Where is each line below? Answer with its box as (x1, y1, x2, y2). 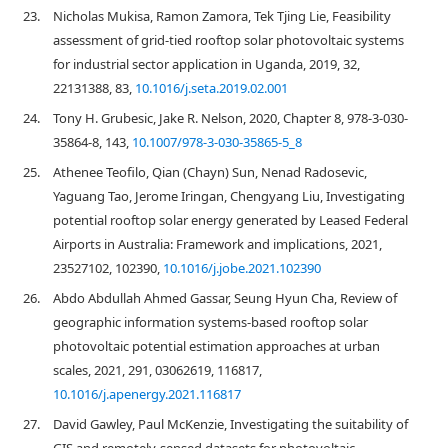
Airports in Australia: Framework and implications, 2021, (53, 235, 382, 253)
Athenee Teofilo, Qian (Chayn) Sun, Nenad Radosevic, (53, 163, 367, 181)
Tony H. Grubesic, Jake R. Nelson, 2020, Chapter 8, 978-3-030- (53, 109, 408, 127)
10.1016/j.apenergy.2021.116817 (53, 385, 241, 403)
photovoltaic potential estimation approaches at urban (53, 337, 380, 355)
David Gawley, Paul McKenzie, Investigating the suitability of (53, 415, 408, 433)
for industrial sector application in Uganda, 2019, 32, (53, 55, 360, 73)
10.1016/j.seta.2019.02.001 (135, 79, 288, 97)
